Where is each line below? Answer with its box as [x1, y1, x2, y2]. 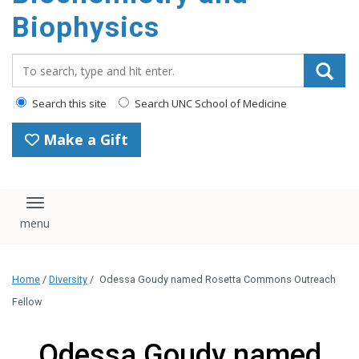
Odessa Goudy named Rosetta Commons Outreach [99, 272, 336, 285]
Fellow [12, 295, 42, 308]
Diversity [49, 272, 87, 285]
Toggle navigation [34, 200, 155, 220]
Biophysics [12, 11, 159, 44]
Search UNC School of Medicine [132, 96, 287, 111]
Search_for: [11, 53, 83, 71]
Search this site [30, 96, 107, 111]
